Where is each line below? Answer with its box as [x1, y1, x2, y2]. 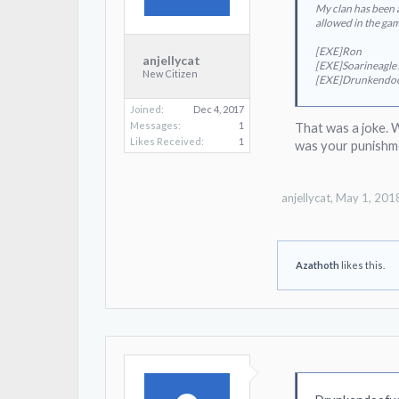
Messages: [130, 118, 181, 131]
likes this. [339, 259, 385, 272]
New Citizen [142, 67, 198, 79]
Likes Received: [130, 134, 204, 147]
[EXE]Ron [315, 44, 362, 58]
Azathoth [296, 259, 339, 272]
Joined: [130, 102, 164, 115]
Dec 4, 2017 [193, 102, 244, 115]
